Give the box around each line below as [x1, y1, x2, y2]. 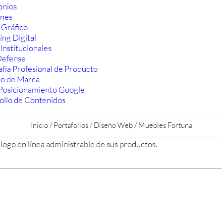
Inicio [31, 120, 48, 130]
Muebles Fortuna [138, 120, 192, 130]
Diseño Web [94, 120, 133, 130]
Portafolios [54, 120, 88, 130]
